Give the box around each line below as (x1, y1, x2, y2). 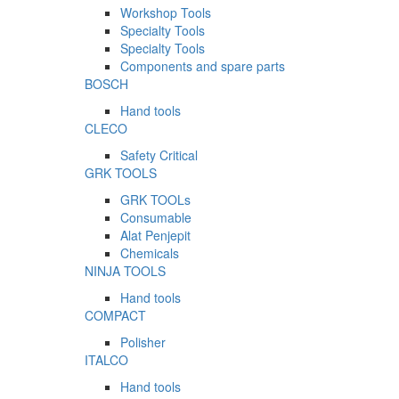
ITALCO (85, 351, 128, 370)
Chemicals (120, 244, 179, 263)
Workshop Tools (120, 4, 211, 22)
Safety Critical (120, 146, 198, 165)
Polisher (120, 333, 166, 352)
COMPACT (85, 306, 146, 325)
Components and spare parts (120, 57, 285, 76)
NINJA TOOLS (85, 262, 166, 281)
